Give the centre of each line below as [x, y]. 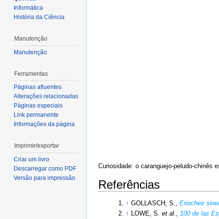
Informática [28, 8]
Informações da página [44, 124]
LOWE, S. [146, 213]
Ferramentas [31, 74]
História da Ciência [39, 17]
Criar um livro [32, 159]
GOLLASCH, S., [155, 203]
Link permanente [36, 115]
